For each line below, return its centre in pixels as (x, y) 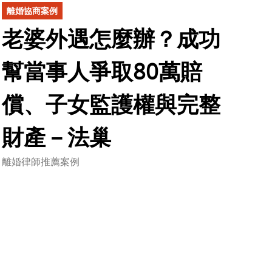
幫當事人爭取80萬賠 (102, 71)
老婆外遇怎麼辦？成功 (111, 39)
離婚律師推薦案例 (41, 162)
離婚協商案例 (32, 11)
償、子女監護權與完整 (111, 104)
